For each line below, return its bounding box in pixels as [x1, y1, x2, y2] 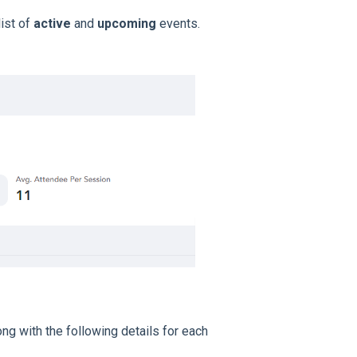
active [33, 15, 71, 31]
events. [155, 15, 200, 31]
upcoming [96, 15, 156, 31]
